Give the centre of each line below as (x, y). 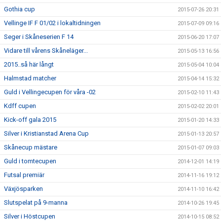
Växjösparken (23, 189)
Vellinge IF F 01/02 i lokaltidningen (52, 23)
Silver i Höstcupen (30, 216)
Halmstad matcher (30, 78)
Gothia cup (19, 9)
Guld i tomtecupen (30, 161)
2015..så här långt (29, 64)
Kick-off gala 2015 (30, 120)
